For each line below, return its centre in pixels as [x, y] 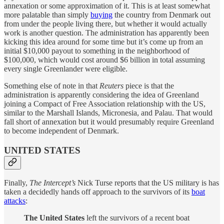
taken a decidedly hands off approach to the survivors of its [98, 192]
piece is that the [149, 85]
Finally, [17, 183]
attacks [15, 201]
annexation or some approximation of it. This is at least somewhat [107, 5]
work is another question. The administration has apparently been [106, 32]
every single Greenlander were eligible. [66, 68]
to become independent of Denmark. [61, 130]
